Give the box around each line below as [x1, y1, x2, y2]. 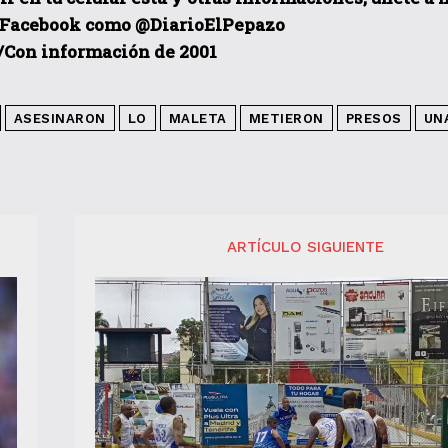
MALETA [168, 110, 227, 126]
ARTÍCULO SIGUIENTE [227, 237, 385, 256]
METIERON [248, 110, 324, 126]
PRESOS [345, 110, 402, 126]
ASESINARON [13, 110, 106, 126]
